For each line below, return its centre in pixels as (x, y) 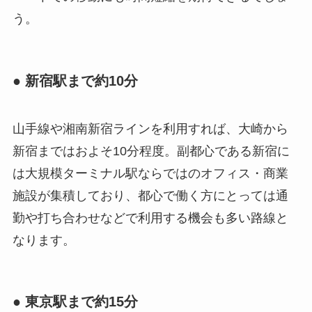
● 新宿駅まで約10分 (75, 80)
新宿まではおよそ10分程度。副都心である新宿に (151, 151)
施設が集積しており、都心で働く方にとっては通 (150, 196)
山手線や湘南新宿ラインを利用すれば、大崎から (150, 129)
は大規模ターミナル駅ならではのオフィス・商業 (150, 173)
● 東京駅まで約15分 (75, 302)
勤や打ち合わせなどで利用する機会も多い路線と (150, 218)
